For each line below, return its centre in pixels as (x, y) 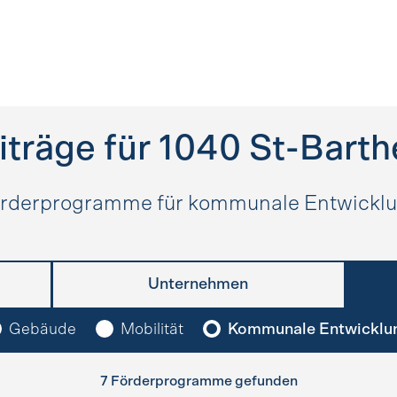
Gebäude (43, 330)
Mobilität (152, 330)
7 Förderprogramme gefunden (198, 381)
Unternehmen (198, 284)
